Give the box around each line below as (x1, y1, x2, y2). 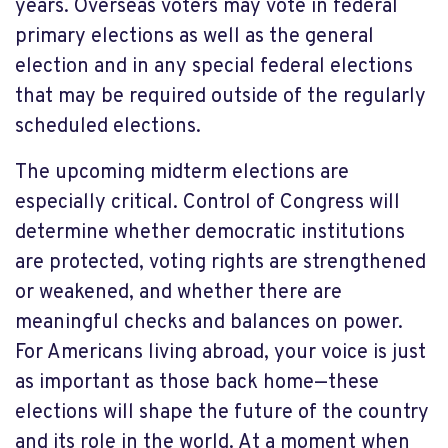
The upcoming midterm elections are (15, 159, 349, 186)
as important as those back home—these (15, 369, 379, 396)
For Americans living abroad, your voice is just (15, 339, 426, 366)
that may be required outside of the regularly (15, 83, 426, 110)
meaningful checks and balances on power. (15, 309, 403, 336)
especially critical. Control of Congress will (15, 189, 400, 216)
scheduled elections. (15, 113, 201, 140)
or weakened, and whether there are (15, 279, 342, 306)
